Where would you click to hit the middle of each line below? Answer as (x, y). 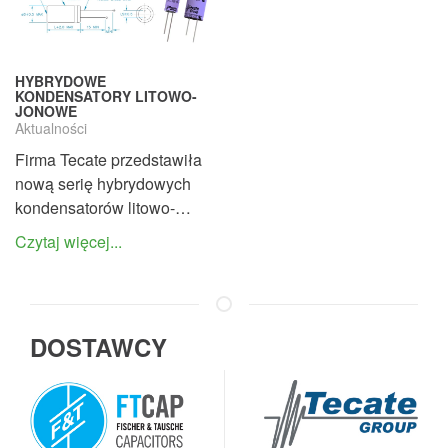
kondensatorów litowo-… (103, 208)
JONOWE (46, 111)
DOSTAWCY (98, 347)
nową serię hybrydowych (103, 184)
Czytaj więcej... (68, 242)
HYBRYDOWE (60, 81)
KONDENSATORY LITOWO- (106, 96)
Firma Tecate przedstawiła (108, 160)
